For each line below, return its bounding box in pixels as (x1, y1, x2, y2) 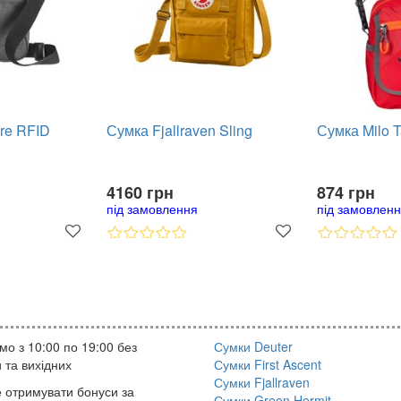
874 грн (317, 181, 375, 204)
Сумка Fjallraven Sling (107, 120, 252, 141)
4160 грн (107, 181, 174, 204)
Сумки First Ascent (214, 355, 321, 373)
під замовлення (107, 200, 198, 218)
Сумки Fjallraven (214, 373, 310, 391)
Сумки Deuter (214, 337, 293, 355)
